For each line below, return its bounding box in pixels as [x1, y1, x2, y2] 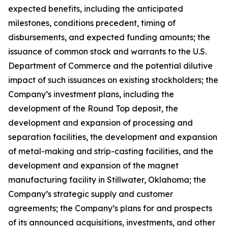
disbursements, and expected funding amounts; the [8, 32, 210, 42]
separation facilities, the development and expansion [8, 131, 217, 142]
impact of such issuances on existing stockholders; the [8, 74, 218, 85]
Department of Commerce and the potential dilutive [8, 60, 213, 71]
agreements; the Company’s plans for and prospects [8, 203, 212, 213]
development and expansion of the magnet [8, 160, 179, 170]
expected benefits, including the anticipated [8, 3, 183, 14]
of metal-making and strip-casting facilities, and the [8, 146, 213, 156]
